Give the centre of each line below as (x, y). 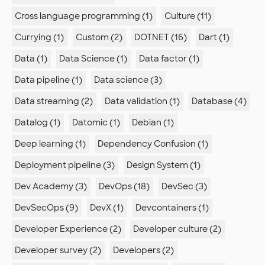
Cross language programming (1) (84, 16)
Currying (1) (39, 38)
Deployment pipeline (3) (65, 165)
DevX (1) (107, 208)
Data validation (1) (142, 101)
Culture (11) (188, 16)
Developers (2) (143, 251)
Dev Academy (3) (51, 187)
